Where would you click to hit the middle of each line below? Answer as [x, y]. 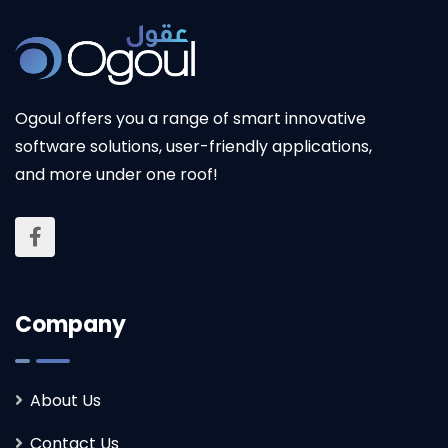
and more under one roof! [116, 175]
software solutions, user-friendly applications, [193, 147]
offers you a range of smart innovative [213, 119]
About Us [65, 401]
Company [70, 325]
